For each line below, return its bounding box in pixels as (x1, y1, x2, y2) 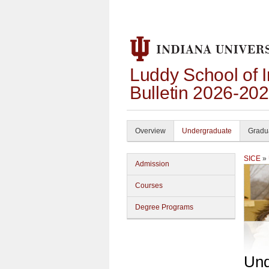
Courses (135, 181, 163, 190)
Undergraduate (182, 127, 232, 135)
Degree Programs (135, 203, 193, 211)
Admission (135, 160, 169, 168)
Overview (135, 127, 166, 135)
